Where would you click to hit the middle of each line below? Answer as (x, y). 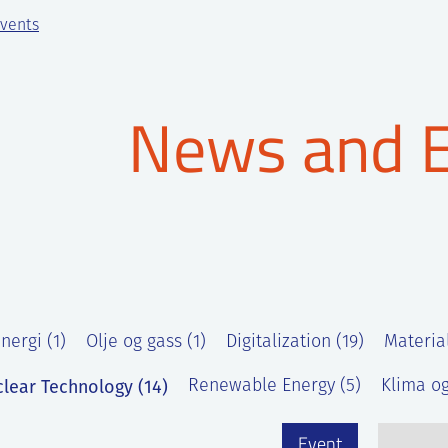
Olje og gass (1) (146, 342)
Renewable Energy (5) (274, 386)
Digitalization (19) (295, 342)
